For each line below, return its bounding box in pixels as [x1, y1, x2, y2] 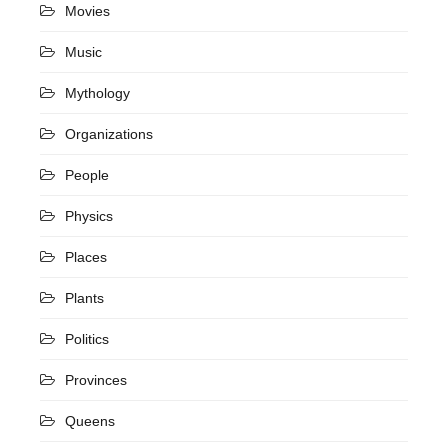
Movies [65, 2, 110, 19]
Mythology [65, 84, 130, 101]
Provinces [65, 371, 127, 388]
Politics [65, 330, 109, 347]
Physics [65, 207, 113, 224]
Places [65, 248, 107, 265]
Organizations [65, 125, 153, 142]
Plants [65, 289, 104, 306]
